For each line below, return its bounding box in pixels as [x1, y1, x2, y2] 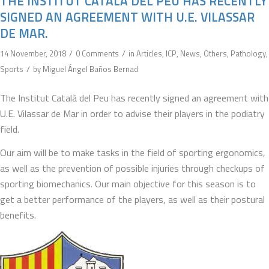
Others [204, 47, 227, 59]
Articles [136, 47, 162, 59]
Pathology [231, 47, 266, 59]
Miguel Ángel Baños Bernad [43, 63, 138, 75]
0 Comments [76, 47, 119, 59]
